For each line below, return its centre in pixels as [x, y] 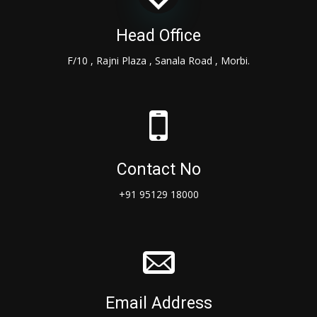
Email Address [158, 303]
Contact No [158, 169]
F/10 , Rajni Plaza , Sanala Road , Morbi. [158, 60]
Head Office [158, 35]
